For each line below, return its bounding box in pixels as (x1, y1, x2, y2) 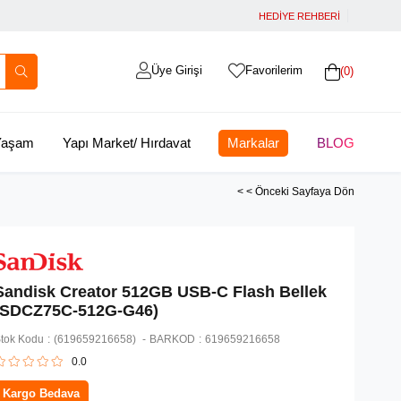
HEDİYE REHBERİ (259, 11, 340, 21)
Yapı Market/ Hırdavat (62, 135, 191, 150)
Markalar (227, 135, 280, 150)
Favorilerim (244, 64, 303, 77)
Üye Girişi (150, 64, 202, 77)
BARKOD (149, 333, 196, 346)
